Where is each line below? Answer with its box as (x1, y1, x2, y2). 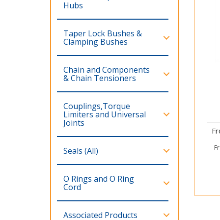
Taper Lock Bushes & (63, 27, 142, 39)
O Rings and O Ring (63, 173, 134, 184)
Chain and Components (63, 64, 150, 75)
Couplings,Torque (63, 100, 130, 111)
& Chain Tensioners (63, 72, 136, 83)
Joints (63, 117, 84, 128)
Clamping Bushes (63, 36, 128, 47)
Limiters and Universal (63, 109, 146, 120)
